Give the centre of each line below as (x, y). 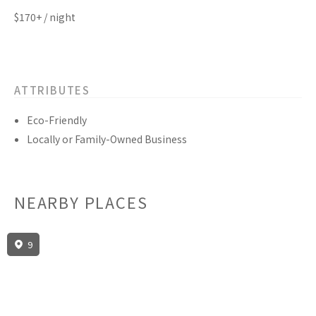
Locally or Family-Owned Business (107, 139)
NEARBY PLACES (81, 202)
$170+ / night (45, 17)
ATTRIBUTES (52, 90)
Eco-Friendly (57, 120)
